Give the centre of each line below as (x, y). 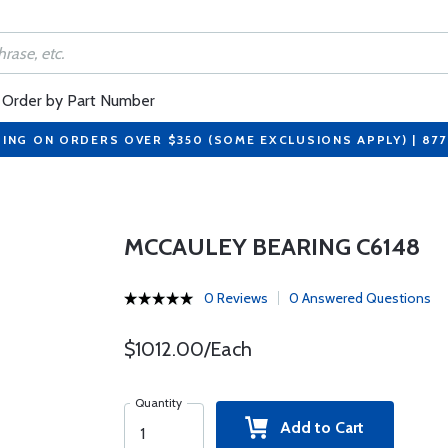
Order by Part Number (78, 100)
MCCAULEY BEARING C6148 (271, 246)
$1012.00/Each (187, 349)
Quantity (158, 402)
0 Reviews (235, 298)
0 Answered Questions (359, 298)
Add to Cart (316, 427)
